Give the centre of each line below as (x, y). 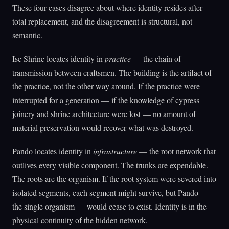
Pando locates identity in (53, 151)
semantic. (27, 35)
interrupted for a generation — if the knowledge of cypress (106, 100)
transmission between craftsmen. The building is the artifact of (112, 72)
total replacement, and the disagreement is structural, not (102, 21)
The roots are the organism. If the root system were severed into (114, 179)
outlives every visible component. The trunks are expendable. (110, 165)
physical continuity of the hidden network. (80, 220)
